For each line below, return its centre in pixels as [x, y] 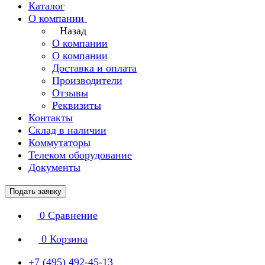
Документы [54, 167]
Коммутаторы [59, 143]
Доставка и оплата [94, 68]
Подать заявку [35, 191]
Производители [87, 80]
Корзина [69, 239]
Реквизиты [77, 105]
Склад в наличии [67, 130]
